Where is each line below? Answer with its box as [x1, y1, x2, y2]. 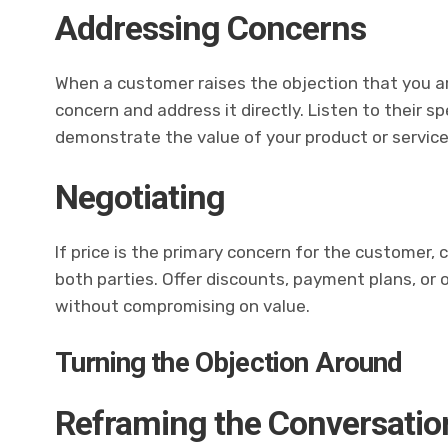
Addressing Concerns [55, 7, 366, 48]
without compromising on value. [55, 296, 311, 317]
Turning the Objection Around [55, 346, 403, 380]
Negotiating [55, 177, 225, 218]
